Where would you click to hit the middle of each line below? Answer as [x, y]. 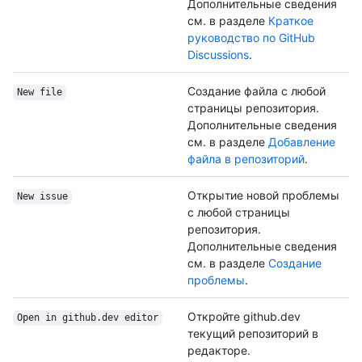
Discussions [218, 55]
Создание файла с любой [257, 91]
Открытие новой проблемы [263, 196]
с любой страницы [239, 213]
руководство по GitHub [251, 38]
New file [39, 93]
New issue [42, 197]
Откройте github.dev [244, 317]
